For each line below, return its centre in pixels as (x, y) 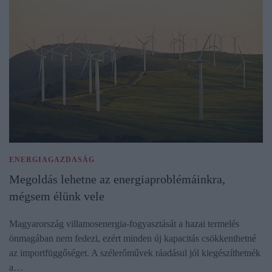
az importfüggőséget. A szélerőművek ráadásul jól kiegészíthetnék (135, 253)
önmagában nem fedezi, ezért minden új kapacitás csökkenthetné (133, 239)
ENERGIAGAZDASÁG (52, 160)
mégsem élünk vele (57, 196)
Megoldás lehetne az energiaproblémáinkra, (117, 179)
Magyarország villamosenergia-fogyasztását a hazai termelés (124, 224)
